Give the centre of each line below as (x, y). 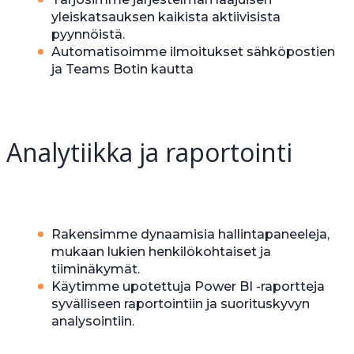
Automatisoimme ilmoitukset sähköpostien (193, 52)
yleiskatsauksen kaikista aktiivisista (166, 17)
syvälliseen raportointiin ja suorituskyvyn (181, 304)
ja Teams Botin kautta (122, 70)
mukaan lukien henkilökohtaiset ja (161, 252)
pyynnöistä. (88, 35)
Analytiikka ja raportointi (149, 153)
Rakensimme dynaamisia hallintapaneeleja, (190, 235)
